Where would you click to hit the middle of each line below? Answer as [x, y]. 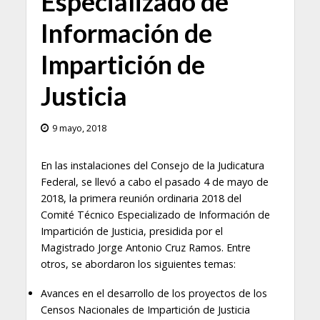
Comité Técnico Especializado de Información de [155, 215]
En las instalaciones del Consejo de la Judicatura [152, 166]
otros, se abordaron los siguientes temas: [138, 264]
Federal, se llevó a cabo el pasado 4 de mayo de [154, 182]
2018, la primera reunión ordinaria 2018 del [141, 199]
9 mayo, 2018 [79, 129]
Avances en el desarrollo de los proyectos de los [154, 294]
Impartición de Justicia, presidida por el [131, 231]
